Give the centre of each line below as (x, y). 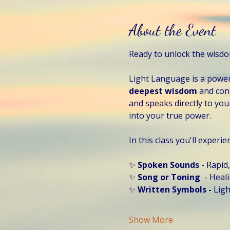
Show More (151, 219)
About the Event (172, 30)
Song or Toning (169, 177)
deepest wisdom (164, 91)
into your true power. (171, 115)
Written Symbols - (174, 189)
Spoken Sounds (169, 165)
